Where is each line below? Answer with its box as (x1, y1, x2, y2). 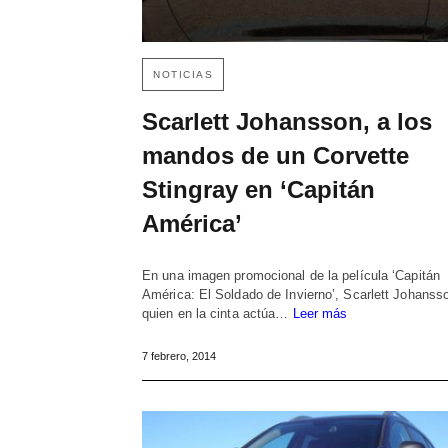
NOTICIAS (153, 69, 213, 81)
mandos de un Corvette (142, 142, 409, 170)
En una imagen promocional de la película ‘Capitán (142, 268, 440, 284)
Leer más (292, 306, 348, 322)
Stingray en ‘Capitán (142, 176, 375, 204)
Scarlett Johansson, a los (142, 108, 432, 136)
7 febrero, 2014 (142, 350, 216, 363)
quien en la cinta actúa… (142, 306, 293, 322)
